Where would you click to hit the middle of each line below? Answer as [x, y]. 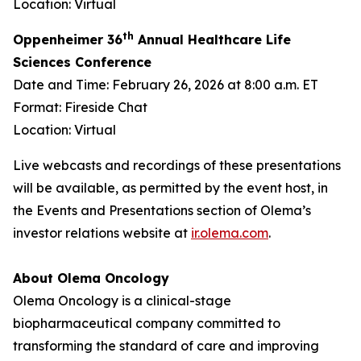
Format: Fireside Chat [80, 107]
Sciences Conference [82, 62]
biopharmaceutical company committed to [147, 323]
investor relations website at [102, 233]
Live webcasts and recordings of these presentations [177, 165]
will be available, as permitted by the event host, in [170, 188]
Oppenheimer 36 [68, 39]
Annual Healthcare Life [212, 39]
